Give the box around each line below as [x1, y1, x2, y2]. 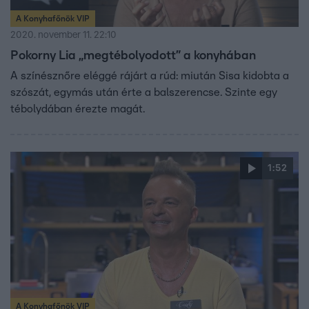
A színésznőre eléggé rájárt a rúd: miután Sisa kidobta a [10, 70, 289, 82]
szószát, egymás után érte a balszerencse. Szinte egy [10, 87, 277, 99]
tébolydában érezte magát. [10, 103, 145, 115]
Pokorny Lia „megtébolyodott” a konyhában [10, 50, 256, 63]
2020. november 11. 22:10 [10, 30, 117, 41]
